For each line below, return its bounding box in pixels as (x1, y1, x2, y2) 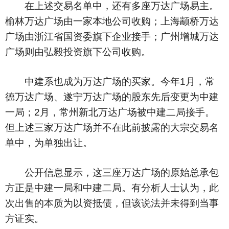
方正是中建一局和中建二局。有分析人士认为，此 (5, 182, 219, 193)
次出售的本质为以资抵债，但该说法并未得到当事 (5, 198, 219, 209)
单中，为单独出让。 (5, 138, 93, 148)
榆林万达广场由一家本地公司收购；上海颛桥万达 (5, 16, 219, 27)
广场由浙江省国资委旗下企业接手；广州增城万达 (5, 31, 219, 42)
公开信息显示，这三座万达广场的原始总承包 (5, 167, 219, 178)
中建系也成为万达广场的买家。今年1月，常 (5, 76, 215, 87)
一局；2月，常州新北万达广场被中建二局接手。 (5, 107, 215, 118)
